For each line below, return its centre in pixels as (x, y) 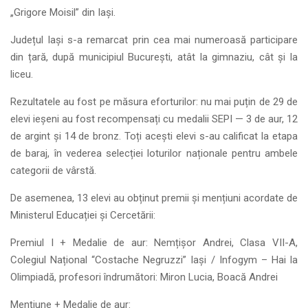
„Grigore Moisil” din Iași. (63, 12)
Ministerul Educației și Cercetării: (83, 215)
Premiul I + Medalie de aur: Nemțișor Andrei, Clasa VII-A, (154, 243)
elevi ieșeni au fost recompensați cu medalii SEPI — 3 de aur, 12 (154, 119)
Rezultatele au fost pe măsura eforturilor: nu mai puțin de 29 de (154, 102)
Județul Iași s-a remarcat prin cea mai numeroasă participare (154, 40)
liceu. (22, 74)
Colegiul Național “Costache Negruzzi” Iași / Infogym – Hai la (154, 260)
